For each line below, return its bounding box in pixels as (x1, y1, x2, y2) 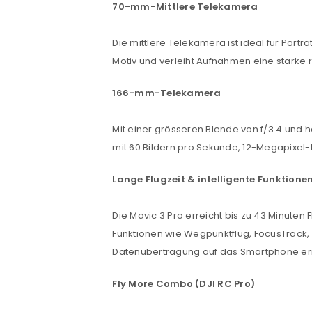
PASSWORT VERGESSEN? (154, 295, 252, 306)
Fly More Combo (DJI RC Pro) (112, 277, 256, 291)
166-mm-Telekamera (112, 86, 221, 100)
